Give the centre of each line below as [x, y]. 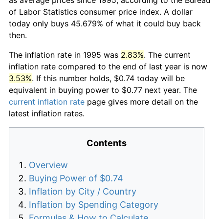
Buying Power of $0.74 [76, 178]
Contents [107, 143]
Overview [48, 165]
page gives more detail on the [141, 101]
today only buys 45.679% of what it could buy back [105, 23]
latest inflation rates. [47, 113]
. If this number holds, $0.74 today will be [108, 78]
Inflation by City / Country [83, 191]
